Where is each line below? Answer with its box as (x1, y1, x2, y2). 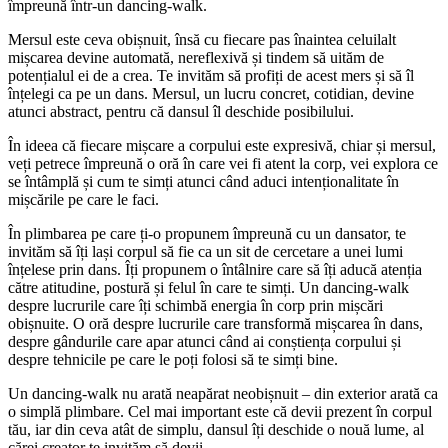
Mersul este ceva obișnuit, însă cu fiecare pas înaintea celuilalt (8, 30, 396, 48)
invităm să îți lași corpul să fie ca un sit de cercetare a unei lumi (8, 242, 403, 260)
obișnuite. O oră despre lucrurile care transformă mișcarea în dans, (8, 314, 423, 332)
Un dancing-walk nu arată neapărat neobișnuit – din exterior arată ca (8, 384, 438, 402)
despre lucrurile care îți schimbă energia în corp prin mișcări (8, 296, 383, 314)
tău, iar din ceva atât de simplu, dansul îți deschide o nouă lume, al (8, 420, 424, 438)
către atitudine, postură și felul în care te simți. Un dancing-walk (8, 278, 409, 296)
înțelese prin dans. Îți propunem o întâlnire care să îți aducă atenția (8, 260, 422, 278)
